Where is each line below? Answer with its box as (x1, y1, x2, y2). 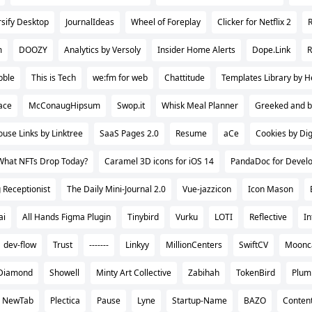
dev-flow (3, 238, 36, 251)
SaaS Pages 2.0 (100, 127, 159, 139)
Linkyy (125, 238, 149, 251)
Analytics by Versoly (64, 43, 141, 56)
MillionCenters (166, 238, 222, 251)
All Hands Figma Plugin (22, 210, 111, 223)
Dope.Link (252, 43, 290, 56)
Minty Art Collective (96, 266, 171, 279)
